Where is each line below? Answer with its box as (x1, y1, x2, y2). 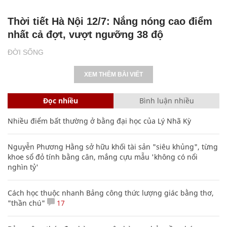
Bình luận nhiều (139, 95, 194, 105)
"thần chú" (8, 198, 45, 208)
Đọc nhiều (43, 95, 78, 105)
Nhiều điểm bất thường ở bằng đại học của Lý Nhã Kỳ (8, 116, 191, 126)
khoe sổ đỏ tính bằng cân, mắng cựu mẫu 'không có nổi (8, 152, 198, 162)
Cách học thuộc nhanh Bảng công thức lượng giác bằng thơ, (8, 187, 214, 198)
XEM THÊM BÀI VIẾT (84, 70, 143, 78)
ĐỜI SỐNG (8, 48, 44, 56)
